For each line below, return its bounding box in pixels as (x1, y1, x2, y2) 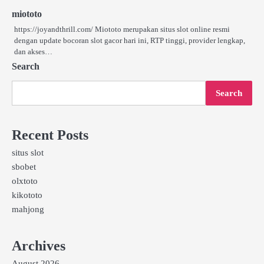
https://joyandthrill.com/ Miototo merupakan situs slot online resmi (14, 24, 230, 34)
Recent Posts (12, 127, 88, 143)
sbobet (12, 161, 36, 171)
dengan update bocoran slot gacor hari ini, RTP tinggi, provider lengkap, (14, 35, 245, 45)
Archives (12, 237, 65, 253)
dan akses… (14, 47, 52, 56)
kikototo (12, 190, 42, 200)
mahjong (12, 204, 44, 214)
